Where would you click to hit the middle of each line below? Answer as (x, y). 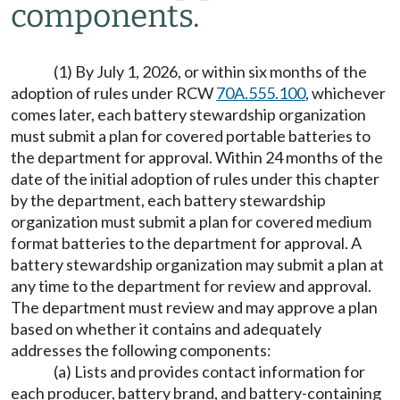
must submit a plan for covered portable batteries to (191, 136)
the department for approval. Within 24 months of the (197, 157)
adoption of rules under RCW (113, 93)
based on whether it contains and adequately (166, 329)
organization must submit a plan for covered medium (191, 221)
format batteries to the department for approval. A (186, 243)
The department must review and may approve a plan (194, 307)
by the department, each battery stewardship (168, 200)
